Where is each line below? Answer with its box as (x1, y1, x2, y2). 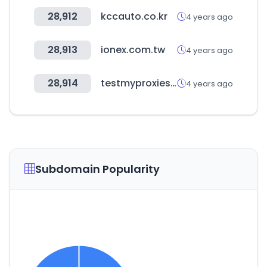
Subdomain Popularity (35, 162, 160, 176)
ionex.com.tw (101, 43, 165, 57)
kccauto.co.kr (101, 10, 167, 23)
